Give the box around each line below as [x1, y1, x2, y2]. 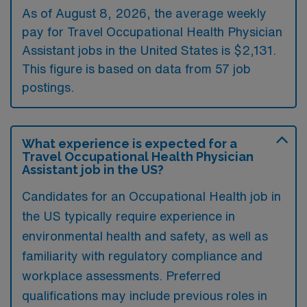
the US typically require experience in [22, 209, 235, 222]
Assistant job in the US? [22, 162, 164, 177]
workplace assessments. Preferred [22, 269, 221, 282]
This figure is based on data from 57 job [22, 62, 251, 75]
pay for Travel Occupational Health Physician [22, 25, 282, 38]
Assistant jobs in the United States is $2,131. [22, 43, 276, 56]
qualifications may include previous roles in [22, 288, 267, 302]
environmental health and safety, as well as [22, 229, 268, 242]
